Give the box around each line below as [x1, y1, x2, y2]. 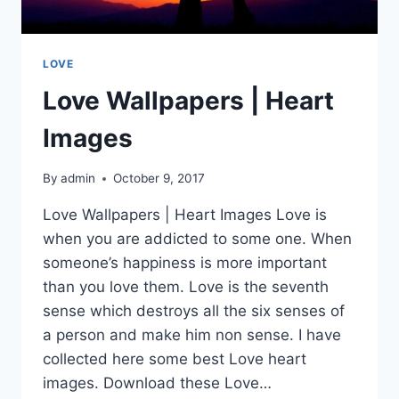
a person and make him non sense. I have [43, 326, 341, 345]
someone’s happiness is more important [43, 254, 327, 273]
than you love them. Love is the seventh [43, 278, 329, 297]
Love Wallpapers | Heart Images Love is [43, 206, 327, 224]
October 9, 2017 [113, 171, 206, 186]
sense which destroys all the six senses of [43, 302, 345, 321]
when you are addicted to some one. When [43, 230, 352, 248]
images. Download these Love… [43, 374, 272, 393]
